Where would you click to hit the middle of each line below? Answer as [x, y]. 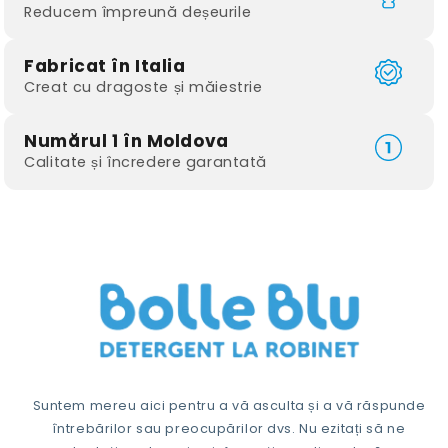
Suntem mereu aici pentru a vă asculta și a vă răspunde [229, 406]
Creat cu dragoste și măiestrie [143, 86]
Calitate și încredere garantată [145, 162]
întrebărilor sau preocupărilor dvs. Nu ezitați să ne [229, 429]
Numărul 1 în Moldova [126, 141]
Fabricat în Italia [105, 65]
